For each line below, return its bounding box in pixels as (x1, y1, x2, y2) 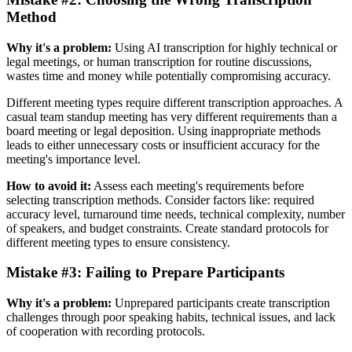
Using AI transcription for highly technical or (112, 40, 337, 54)
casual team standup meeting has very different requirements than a (6, 109, 337, 123)
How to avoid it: (6, 178, 91, 192)
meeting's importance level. (6, 152, 141, 166)
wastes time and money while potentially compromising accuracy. (6, 68, 331, 82)
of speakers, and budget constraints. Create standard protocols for (6, 221, 328, 235)
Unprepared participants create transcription (112, 296, 330, 310)
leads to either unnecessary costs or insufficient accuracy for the (6, 137, 320, 152)
